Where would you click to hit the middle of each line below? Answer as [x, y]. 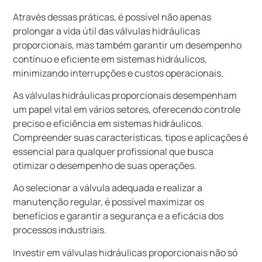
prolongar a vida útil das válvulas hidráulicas [107, 31]
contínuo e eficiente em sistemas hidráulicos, [110, 59]
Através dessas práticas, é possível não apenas [112, 17]
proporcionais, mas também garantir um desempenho [127, 45]
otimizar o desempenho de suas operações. [105, 165]
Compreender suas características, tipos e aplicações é [131, 137]
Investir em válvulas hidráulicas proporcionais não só [125, 252]
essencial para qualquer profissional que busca [113, 151]
